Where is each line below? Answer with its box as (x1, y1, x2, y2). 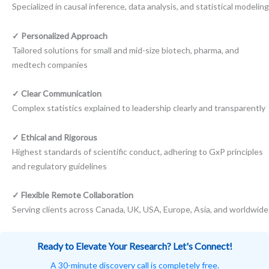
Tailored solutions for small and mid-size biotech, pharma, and (12, 44, 239, 55)
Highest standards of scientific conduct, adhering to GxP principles (12, 146, 263, 157)
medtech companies (12, 59, 88, 70)
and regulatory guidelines (12, 160, 107, 171)
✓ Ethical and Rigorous (12, 131, 97, 142)
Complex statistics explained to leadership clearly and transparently (12, 103, 265, 113)
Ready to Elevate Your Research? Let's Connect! (37, 240, 232, 252)
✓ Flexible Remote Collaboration (12, 190, 133, 200)
